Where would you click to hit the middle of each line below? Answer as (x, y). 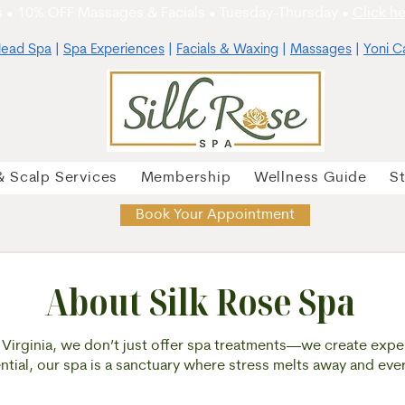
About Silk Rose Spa (200, 301)
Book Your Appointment (215, 215)
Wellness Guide (310, 178)
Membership (186, 178)
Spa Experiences (114, 50)
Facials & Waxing (227, 50)
